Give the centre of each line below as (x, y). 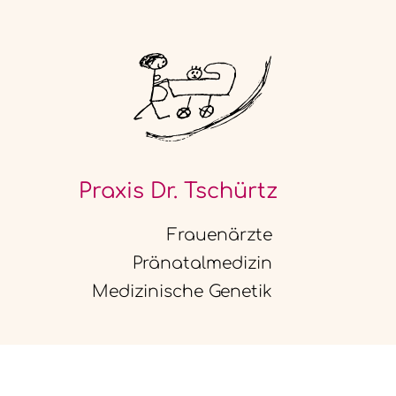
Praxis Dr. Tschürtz (178, 191)
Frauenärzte (219, 234)
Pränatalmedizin (202, 263)
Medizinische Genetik (182, 292)
